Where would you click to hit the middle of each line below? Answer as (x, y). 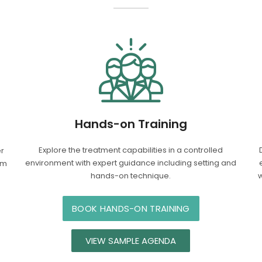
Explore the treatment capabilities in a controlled (131, 150)
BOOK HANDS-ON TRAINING (131, 208)
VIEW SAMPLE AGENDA (131, 240)
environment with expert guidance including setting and (131, 163)
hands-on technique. (131, 175)
